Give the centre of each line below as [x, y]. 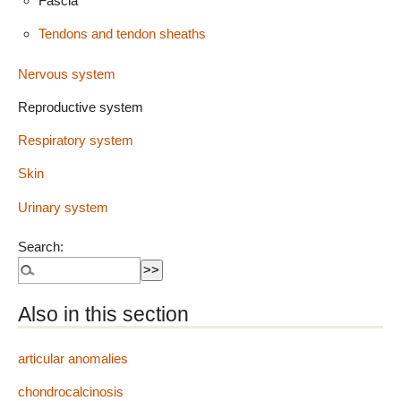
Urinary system [63, 207]
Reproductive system [81, 107]
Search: [41, 247]
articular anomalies [73, 359]
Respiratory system [76, 141]
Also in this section [103, 315]
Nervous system [67, 73]
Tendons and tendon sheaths [122, 33]
